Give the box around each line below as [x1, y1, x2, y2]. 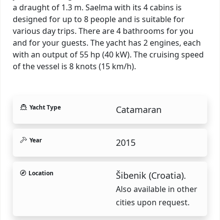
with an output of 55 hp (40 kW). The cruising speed [13, 49, 204, 60]
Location [28, 168, 54, 177]
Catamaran [116, 103, 162, 115]
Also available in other [116, 183, 197, 194]
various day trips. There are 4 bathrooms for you [13, 25, 193, 36]
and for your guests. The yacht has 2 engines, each [13, 37, 201, 48]
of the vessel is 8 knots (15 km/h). [13, 60, 136, 72]
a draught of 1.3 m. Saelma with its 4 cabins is [13, 1, 182, 13]
